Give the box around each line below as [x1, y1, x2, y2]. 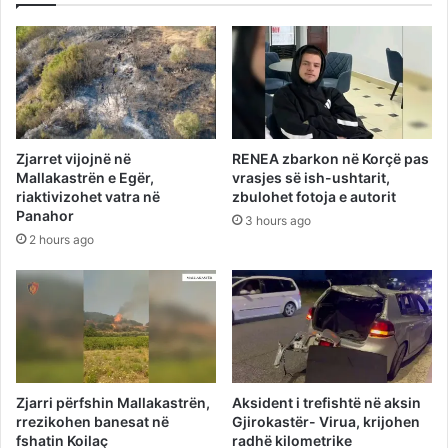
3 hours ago [245, 213, 311, 229]
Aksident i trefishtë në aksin [232, 393, 421, 411]
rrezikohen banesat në [16, 412, 169, 430]
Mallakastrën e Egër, [16, 169, 154, 187]
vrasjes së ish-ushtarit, [232, 169, 390, 187]
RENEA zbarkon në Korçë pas [232, 150, 429, 168]
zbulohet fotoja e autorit [232, 188, 396, 206]
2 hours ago [29, 232, 94, 248]
